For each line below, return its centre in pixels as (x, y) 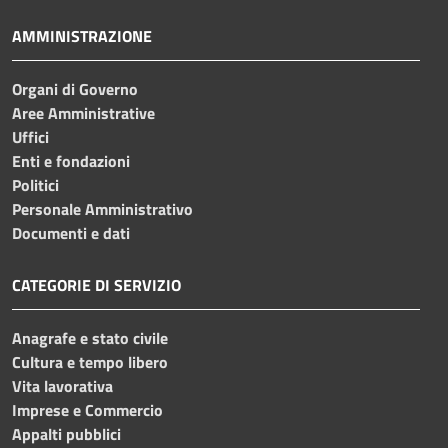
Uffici (30, 136)
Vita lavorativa (62, 385)
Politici (35, 184)
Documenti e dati (71, 232)
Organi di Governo (75, 88)
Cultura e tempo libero (90, 361)
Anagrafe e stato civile (90, 337)
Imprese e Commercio (87, 409)
